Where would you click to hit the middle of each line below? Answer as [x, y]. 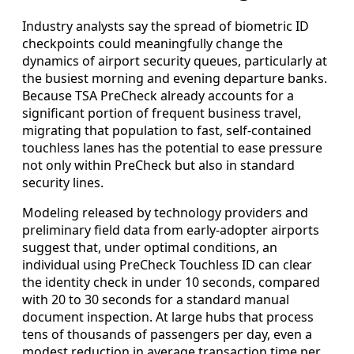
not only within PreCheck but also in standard [158, 165]
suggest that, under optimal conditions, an [150, 247]
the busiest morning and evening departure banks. [175, 78]
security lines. [63, 182]
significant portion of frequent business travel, [162, 113]
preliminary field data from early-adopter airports [171, 230]
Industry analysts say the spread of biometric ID [166, 26]
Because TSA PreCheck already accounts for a [158, 95]
